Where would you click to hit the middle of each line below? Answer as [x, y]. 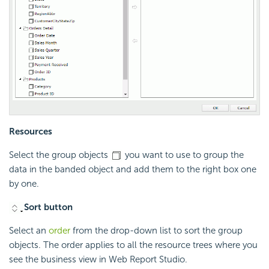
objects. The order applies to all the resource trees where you [133, 245]
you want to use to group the [183, 155]
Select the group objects [60, 155]
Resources [31, 131]
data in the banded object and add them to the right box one [133, 169]
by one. [24, 183]
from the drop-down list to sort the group [156, 230]
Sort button [48, 207]
